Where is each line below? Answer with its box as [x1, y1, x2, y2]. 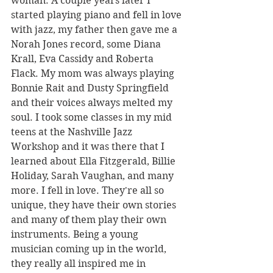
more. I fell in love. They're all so [11, 185, 166, 196]
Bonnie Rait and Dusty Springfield [11, 82, 171, 94]
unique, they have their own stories [11, 199, 179, 211]
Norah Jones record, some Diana [11, 38, 163, 50]
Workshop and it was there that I [11, 141, 167, 152]
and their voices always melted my [11, 97, 175, 108]
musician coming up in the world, [11, 243, 169, 255]
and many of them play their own [11, 214, 169, 225]
